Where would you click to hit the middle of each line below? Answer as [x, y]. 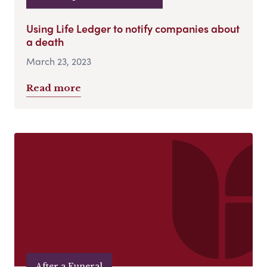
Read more [54, 88]
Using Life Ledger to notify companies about [133, 28]
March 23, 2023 [59, 61]
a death [45, 41]
